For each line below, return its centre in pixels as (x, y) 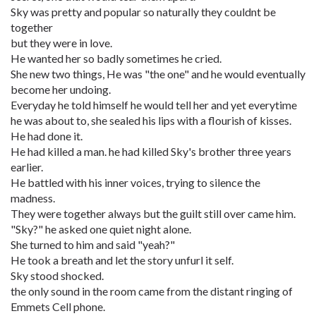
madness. (33, 198)
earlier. (27, 167)
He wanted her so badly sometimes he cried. (116, 58)
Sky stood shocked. (57, 275)
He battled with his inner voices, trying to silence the (135, 182)
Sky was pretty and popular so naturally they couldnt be (143, 12)
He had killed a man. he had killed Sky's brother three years (151, 151)
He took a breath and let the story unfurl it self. (122, 260)
